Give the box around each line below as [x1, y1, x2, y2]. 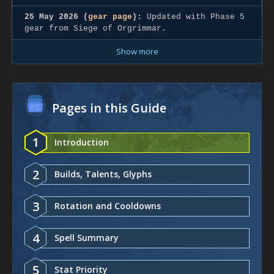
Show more [116, 45, 158, 57]
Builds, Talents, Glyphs [54, 168, 152, 180]
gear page [88, 12, 132, 21]
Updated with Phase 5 [142, 12, 245, 21]
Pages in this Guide [52, 99, 166, 116]
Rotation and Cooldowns [54, 199, 161, 212]
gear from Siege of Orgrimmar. [24, 23, 166, 33]
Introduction [54, 136, 109, 148]
